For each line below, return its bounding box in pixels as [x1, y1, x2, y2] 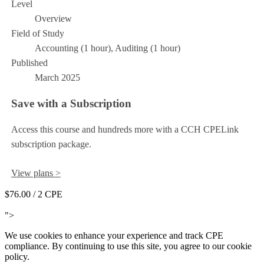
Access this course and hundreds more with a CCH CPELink [11, 124, 239, 134]
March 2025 [34, 72, 80, 83]
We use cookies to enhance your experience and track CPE [5, 230, 223, 240]
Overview [34, 14, 72, 24]
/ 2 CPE [33, 189, 62, 199]
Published [11, 58, 48, 68]
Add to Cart [5, 199, 49, 210]
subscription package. [11, 138, 91, 149]
